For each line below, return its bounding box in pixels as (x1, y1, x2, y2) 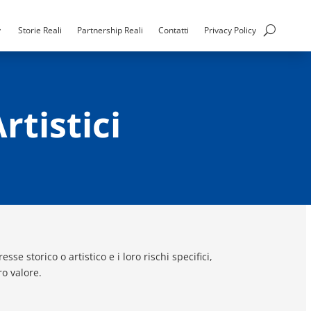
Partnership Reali (76, 24, 143, 36)
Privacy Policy (203, 24, 256, 36)
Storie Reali (17, 24, 62, 36)
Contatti (158, 24, 189, 36)
